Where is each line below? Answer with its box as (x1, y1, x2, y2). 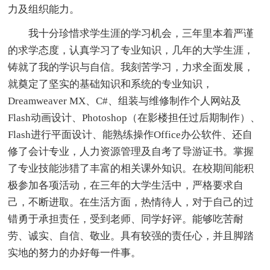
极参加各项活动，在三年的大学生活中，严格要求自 (8, 179, 244, 191)
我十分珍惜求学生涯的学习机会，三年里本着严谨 (28, 27, 254, 39)
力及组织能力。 (8, 3, 80, 15)
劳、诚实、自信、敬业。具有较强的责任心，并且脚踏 (8, 230, 254, 242)
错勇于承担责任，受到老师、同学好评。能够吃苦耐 (8, 213, 244, 225)
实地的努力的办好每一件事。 (8, 246, 142, 259)
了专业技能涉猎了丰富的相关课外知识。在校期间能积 (8, 162, 254, 174)
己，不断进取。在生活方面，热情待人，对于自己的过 (8, 196, 254, 208)
